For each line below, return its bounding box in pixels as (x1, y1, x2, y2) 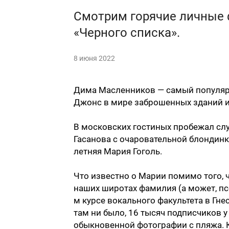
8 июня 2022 (74, 54, 115, 63)
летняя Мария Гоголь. (74, 146, 162, 157)
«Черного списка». (74, 26, 180, 40)
